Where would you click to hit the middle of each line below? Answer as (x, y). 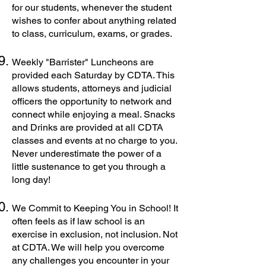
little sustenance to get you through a (89, 167)
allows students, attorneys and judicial (92, 88)
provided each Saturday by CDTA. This (93, 75)
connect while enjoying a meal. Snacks (94, 114)
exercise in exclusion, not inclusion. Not (95, 234)
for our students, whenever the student (92, 7)
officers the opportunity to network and (92, 101)
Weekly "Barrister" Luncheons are (83, 62)
